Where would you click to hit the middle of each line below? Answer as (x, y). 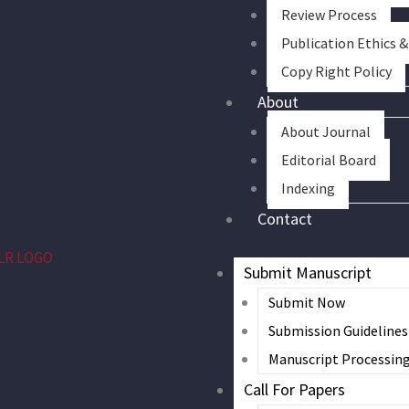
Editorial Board (328, 160)
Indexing (308, 188)
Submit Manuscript (308, 272)
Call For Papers (295, 389)
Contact (285, 219)
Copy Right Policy (336, 71)
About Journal (325, 131)
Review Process (329, 15)
